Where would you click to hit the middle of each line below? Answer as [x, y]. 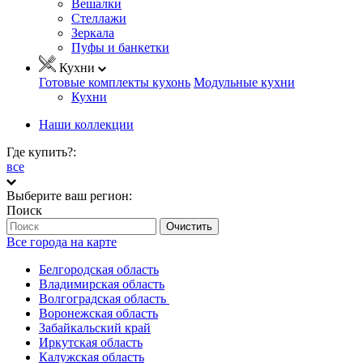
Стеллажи [99, 18]
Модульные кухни [244, 82]
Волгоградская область [104, 298]
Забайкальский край [95, 327]
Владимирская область [102, 284]
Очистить [189, 226]
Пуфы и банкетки [120, 47]
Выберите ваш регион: [69, 195]
